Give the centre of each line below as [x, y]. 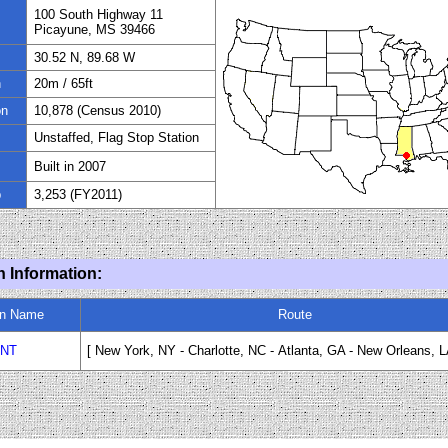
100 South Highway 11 [98, 14]
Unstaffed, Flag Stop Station [116, 137]
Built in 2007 [70, 166]
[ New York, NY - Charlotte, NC [176, 350]
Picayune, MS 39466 [94, 29]
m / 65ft [70, 83]
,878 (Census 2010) [104, 110]
